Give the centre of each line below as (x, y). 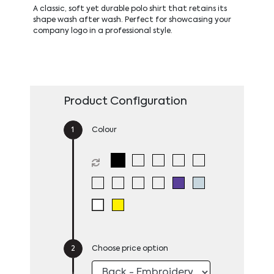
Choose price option (130, 249)
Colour (104, 130)
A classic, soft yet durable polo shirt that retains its (130, 9)
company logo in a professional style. (102, 31)
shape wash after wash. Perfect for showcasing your (132, 20)
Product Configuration (125, 101)
